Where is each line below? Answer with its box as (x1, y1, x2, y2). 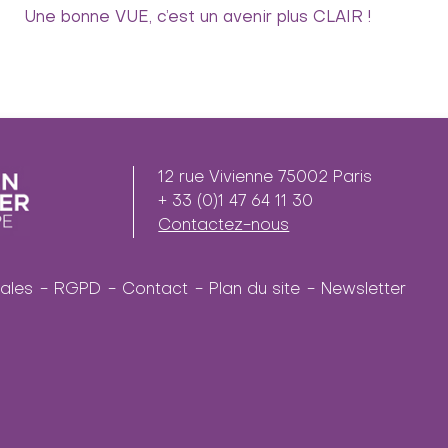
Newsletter (320, 282, 406, 298)
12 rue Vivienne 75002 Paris (158, 170, 373, 186)
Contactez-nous (158, 218, 290, 234)
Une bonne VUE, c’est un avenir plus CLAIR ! (24, 10, 371, 26)
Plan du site (208, 282, 300, 298)
